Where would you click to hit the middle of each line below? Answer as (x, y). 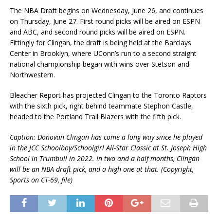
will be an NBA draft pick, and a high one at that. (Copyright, (102, 169)
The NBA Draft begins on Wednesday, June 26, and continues (107, 11)
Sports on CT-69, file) (41, 180)
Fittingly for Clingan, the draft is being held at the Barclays (100, 43)
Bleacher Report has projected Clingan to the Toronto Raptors (108, 95)
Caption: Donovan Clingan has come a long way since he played (106, 137)
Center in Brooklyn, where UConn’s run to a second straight (103, 54)
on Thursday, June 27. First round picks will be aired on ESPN (105, 21)
